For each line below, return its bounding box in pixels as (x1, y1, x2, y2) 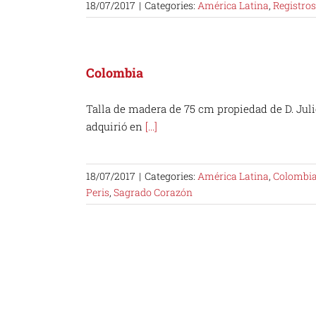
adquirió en (86, 119, 145, 133)
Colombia (86, 64, 143, 81)
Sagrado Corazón (114, 186, 193, 199)
